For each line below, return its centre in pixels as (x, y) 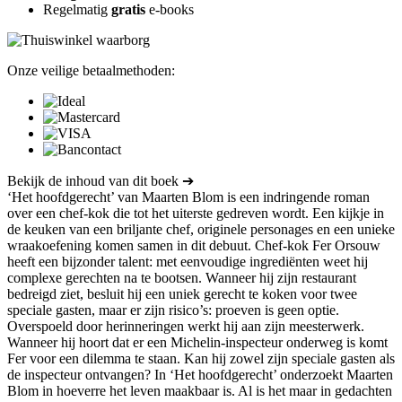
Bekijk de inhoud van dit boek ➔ (100, 180)
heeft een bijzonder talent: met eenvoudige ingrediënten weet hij (188, 261)
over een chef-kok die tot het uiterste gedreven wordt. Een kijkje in (196, 213)
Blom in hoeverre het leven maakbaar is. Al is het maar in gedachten (200, 390)
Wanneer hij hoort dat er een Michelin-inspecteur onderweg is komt (197, 342)
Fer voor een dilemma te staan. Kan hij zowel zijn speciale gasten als (201, 358)
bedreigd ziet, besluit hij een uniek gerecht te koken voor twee (182, 293)
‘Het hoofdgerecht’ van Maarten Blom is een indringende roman (188, 197)
